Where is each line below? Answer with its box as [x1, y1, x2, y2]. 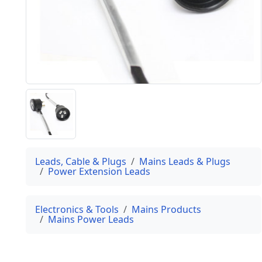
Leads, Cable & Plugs [35, 155, 126, 168]
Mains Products [132, 203, 201, 216]
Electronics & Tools [35, 203, 119, 216]
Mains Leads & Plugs [139, 155, 230, 168]
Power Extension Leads [48, 165, 150, 178]
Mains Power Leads [48, 213, 134, 226]
